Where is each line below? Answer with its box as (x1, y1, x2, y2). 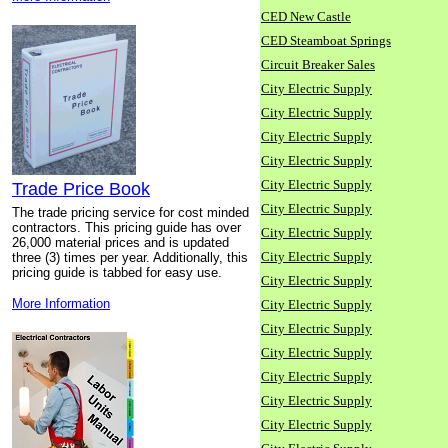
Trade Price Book (12, 179, 150, 199)
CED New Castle (261, 9, 351, 24)
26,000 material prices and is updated (12, 235, 229, 250)
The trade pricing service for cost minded (12, 205, 249, 220)
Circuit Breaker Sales (261, 57, 375, 72)
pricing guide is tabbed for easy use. (12, 265, 222, 280)
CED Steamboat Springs (261, 33, 391, 48)
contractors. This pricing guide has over (12, 220, 241, 235)
